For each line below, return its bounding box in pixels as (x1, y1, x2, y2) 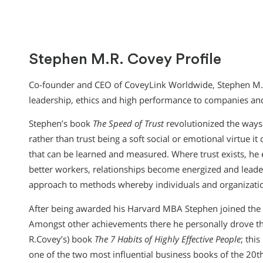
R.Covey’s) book (29, 233, 95, 245)
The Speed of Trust (93, 118, 164, 130)
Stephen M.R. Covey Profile (29, 52, 221, 68)
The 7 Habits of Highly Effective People (95, 233, 241, 245)
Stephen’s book (29, 118, 93, 130)
